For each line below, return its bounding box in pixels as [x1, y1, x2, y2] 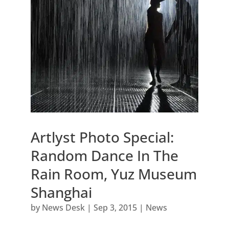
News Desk [41, 201, 85, 213]
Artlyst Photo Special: [30, 127, 174, 147]
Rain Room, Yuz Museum [30, 164, 197, 184]
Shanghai [30, 182, 92, 202]
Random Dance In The [30, 145, 178, 165]
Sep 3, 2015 [93, 201, 137, 213]
